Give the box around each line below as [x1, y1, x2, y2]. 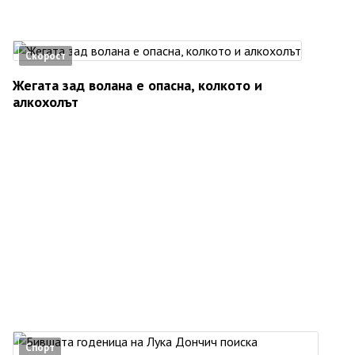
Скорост [25, 48, 66, 63]
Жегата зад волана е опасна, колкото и [13, 75, 262, 94]
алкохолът [13, 92, 78, 111]
